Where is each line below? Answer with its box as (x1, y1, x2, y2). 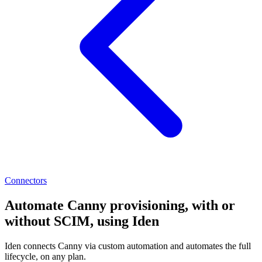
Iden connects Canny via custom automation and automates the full (5, 241, 251, 251)
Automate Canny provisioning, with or (5, 198, 235, 213)
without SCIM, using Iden (5, 213, 159, 229)
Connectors (5, 175, 47, 186)
